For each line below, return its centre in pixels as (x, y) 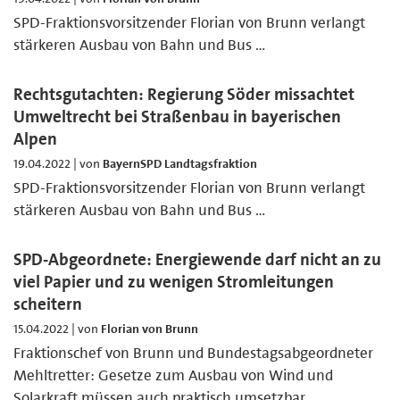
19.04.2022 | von (58, 163)
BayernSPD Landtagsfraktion (180, 163)
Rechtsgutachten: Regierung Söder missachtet (184, 94)
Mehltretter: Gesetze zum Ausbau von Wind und (173, 375)
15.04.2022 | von (57, 328)
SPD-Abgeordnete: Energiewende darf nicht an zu (197, 259)
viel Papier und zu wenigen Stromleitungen (174, 281)
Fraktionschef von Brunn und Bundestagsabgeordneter (193, 352)
